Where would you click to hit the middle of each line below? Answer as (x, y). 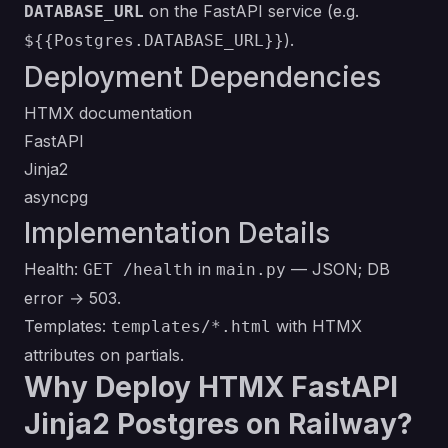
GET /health (138, 269)
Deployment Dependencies (202, 77)
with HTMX (316, 326)
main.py (251, 269)
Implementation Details (177, 233)
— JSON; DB (338, 269)
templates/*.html (191, 326)
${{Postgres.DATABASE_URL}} (154, 40)
